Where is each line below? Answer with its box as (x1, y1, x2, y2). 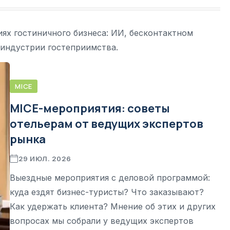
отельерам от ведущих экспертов (10, 116, 203, 131)
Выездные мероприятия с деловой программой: (10, 172, 210, 183)
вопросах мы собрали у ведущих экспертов (10, 215, 194, 226)
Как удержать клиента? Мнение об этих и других (10, 201, 216, 212)
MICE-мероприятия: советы (10, 100, 170, 116)
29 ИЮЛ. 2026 (18, 154, 71, 163)
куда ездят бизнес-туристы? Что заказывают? (10, 186, 204, 197)
